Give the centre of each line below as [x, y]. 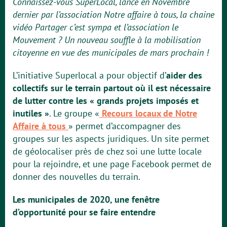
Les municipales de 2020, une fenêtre [86, 199]
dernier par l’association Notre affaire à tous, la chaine [113, 14]
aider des [184, 75]
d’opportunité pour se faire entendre [84, 212]
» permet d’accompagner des [125, 126]
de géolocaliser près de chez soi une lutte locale [107, 151]
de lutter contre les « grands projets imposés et [106, 101]
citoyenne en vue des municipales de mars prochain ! [111, 52]
